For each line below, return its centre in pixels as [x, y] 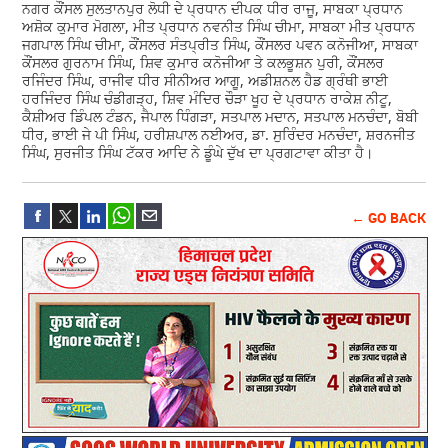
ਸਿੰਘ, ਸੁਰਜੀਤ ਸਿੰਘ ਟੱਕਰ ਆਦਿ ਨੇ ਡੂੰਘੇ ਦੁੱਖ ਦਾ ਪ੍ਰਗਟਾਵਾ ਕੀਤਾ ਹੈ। [200, 153]
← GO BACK [388, 218]
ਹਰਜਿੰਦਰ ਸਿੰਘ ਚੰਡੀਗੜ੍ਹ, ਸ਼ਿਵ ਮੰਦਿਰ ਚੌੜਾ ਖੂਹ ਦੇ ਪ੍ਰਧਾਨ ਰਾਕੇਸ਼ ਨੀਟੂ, [207, 99]
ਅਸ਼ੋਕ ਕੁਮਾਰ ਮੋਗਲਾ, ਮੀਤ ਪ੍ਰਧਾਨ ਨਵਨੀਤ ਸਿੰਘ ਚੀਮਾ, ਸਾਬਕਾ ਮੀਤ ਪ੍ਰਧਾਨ [219, 27]
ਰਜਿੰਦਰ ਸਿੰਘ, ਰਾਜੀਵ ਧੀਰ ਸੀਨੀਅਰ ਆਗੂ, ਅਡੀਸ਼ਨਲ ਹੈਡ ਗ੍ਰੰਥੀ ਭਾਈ [205, 81]
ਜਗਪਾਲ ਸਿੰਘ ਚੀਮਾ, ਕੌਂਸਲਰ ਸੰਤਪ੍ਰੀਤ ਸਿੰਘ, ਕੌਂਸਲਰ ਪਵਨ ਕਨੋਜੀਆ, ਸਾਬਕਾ [220, 45]
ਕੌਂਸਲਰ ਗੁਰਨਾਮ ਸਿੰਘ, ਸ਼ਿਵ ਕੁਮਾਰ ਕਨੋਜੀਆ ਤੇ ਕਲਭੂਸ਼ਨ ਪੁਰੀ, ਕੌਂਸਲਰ [203, 63]
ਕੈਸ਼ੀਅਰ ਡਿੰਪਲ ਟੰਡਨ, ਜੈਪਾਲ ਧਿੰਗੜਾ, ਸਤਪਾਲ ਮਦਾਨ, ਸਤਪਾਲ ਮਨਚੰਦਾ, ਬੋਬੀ [220, 117]
